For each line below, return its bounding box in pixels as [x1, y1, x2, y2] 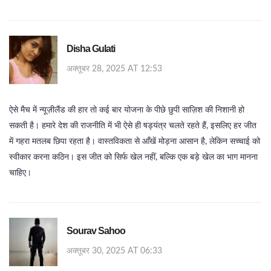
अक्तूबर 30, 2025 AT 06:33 [67, 247, 162, 256]
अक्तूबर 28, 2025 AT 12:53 [67, 65, 162, 74]
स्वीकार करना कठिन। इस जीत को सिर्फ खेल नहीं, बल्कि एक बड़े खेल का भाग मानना [9, 153, 258, 162]
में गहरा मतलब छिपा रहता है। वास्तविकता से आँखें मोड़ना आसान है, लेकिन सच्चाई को [9, 137, 260, 146]
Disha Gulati [67, 44, 115, 54]
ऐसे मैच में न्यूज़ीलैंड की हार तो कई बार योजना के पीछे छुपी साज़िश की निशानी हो [9, 106, 244, 115]
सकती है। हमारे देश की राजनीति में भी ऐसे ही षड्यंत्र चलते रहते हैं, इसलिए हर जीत [9, 122, 256, 131]
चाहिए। [9, 169, 31, 178]
